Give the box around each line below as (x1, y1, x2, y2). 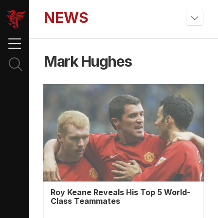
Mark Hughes (44, 53, 132, 70)
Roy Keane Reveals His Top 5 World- (51, 187, 190, 197)
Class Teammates (51, 196, 120, 206)
